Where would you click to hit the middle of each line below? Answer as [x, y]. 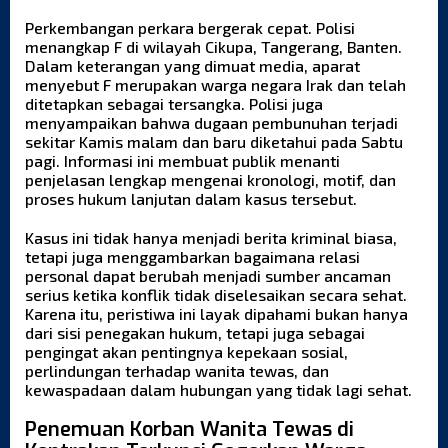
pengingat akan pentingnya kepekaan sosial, [186, 351]
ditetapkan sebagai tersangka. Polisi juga [174, 103]
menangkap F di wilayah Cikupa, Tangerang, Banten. [213, 46]
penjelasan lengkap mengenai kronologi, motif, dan [210, 179]
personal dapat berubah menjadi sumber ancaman [208, 275]
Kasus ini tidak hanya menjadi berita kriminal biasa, [211, 237]
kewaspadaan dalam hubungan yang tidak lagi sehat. [218, 389]
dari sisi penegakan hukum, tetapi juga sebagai [195, 332]
